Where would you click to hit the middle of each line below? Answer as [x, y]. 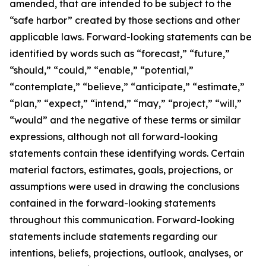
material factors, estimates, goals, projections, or [121, 170]
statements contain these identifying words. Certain [127, 153]
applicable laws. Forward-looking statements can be [131, 37]
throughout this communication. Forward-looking [122, 220]
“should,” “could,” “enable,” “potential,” [102, 70]
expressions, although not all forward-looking [114, 137]
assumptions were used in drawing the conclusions [124, 187]
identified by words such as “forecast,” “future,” [120, 54]
